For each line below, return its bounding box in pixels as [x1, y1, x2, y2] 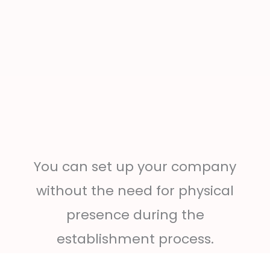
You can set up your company [34, 157, 236, 177]
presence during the [66, 206, 204, 225]
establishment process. [56, 230, 214, 249]
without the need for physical [36, 181, 234, 201]
